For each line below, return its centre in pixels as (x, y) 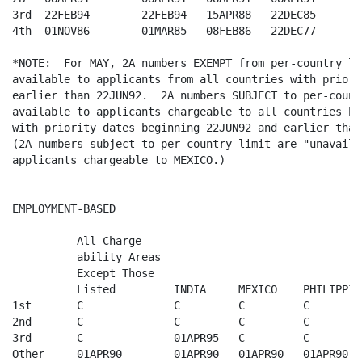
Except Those (93, 273)
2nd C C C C (161, 321)
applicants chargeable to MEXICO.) (122, 160)
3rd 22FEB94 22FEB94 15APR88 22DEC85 (164, 14)
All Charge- (80, 240)
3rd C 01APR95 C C (161, 337)
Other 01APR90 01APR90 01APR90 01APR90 (180, 354)
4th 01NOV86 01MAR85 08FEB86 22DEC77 (164, 30)
